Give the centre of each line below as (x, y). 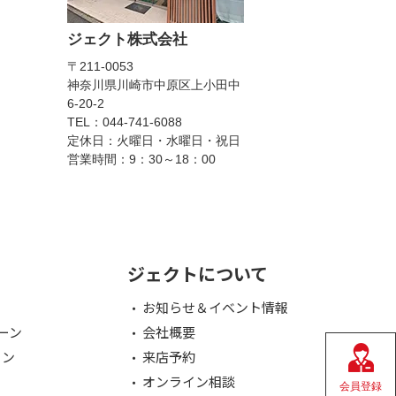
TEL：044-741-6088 (125, 122)
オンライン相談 (188, 381)
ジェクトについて (197, 274)
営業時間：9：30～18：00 (141, 159)
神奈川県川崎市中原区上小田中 (154, 85)
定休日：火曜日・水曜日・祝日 (154, 141)
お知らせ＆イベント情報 (215, 307)
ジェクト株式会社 (127, 39)
